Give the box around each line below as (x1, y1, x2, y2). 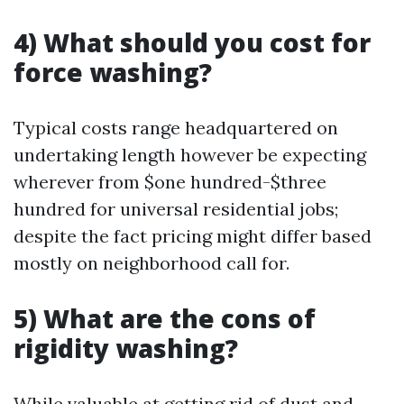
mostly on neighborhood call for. (14, 252, 289, 274)
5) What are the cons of (14, 301, 316, 335)
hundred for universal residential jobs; (14, 197, 338, 220)
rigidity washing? (14, 331, 238, 365)
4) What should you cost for (14, 25, 371, 60)
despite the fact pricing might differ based (14, 225, 372, 247)
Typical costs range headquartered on (14, 116, 338, 139)
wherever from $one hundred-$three (14, 170, 326, 193)
